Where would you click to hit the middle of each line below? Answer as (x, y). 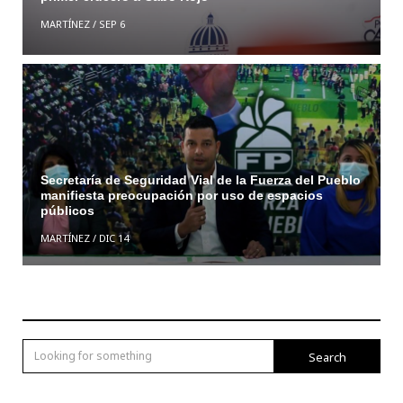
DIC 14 (113, 238)
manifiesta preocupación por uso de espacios (181, 196)
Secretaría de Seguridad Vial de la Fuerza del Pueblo (200, 180)
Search (327, 357)
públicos (69, 211)
